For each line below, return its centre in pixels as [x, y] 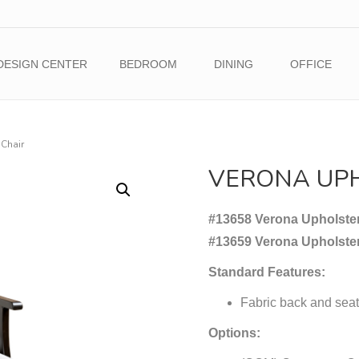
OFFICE [311, 64]
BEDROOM [148, 64]
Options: [234, 333]
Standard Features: [267, 272]
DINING [233, 64]
